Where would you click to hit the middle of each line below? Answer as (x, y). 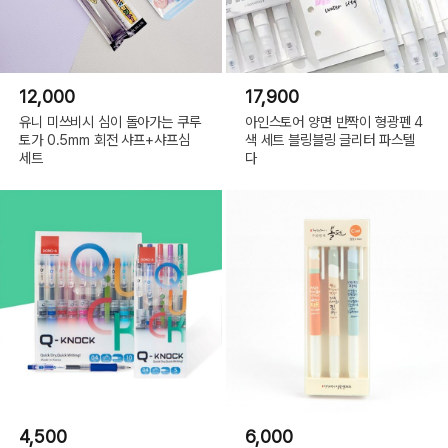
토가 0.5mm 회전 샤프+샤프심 (104, 139)
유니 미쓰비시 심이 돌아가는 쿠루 (110, 121)
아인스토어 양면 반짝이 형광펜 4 (334, 121)
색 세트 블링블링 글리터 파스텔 (329, 139)
